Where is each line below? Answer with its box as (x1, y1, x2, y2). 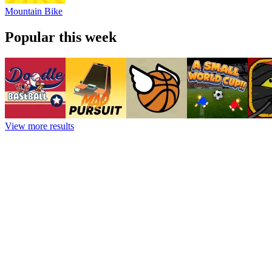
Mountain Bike (5, 6, 63, 17)
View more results (5, 121, 74, 132)
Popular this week (5, 29, 117, 46)
